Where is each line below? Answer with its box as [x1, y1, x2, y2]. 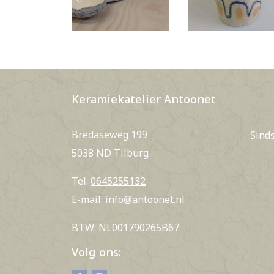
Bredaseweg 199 [72, 128, 147, 141]
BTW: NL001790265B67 [72, 221, 179, 234]
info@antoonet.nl [105, 193, 185, 206]
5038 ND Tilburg [72, 146, 149, 160]
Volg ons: [72, 244, 121, 259]
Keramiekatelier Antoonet [72, 91, 216, 106]
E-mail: [72, 193, 105, 206]
